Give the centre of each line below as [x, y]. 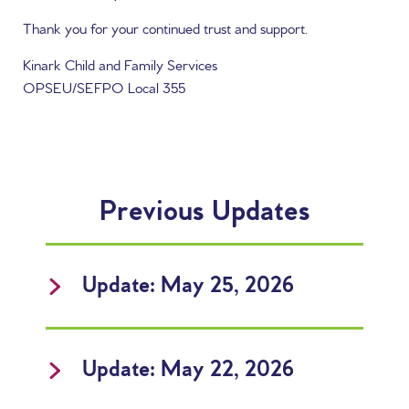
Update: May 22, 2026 [188, 370]
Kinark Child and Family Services [122, 66]
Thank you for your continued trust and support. [171, 30]
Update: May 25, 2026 [188, 286]
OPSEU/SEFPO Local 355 [106, 89]
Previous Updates [204, 213]
